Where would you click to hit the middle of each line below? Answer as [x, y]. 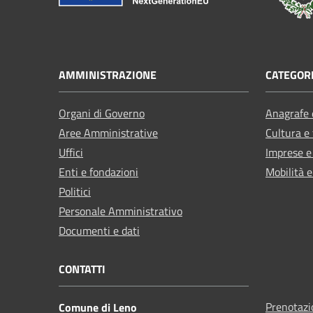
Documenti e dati [99, 230]
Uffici [71, 152]
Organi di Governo [102, 113]
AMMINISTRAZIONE [108, 74]
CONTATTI [82, 269]
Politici [75, 191]
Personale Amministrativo [121, 211]
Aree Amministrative [108, 132]
